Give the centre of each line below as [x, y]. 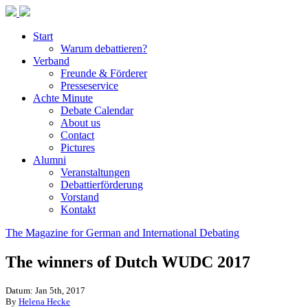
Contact [77, 135]
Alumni [49, 160]
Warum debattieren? [104, 48]
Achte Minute [63, 98]
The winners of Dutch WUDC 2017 [128, 262]
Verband [51, 61]
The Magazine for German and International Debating [122, 233]
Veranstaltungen [95, 172]
